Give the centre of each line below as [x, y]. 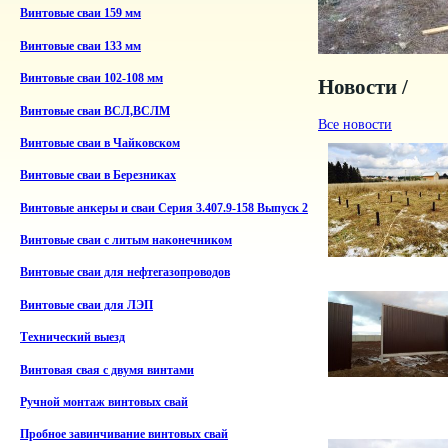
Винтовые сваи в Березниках [98, 176]
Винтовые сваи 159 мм [80, 14]
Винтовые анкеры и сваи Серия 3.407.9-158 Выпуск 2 [164, 208]
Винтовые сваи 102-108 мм [91, 79]
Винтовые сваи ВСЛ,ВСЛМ [95, 111]
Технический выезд [72, 338]
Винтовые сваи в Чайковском [100, 143]
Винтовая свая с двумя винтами [107, 370]
